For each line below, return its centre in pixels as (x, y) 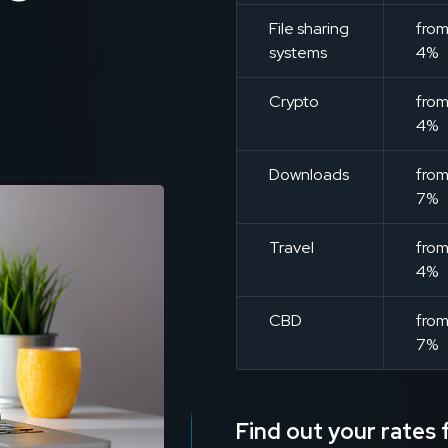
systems (298, 52)
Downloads (309, 174)
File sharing (309, 28)
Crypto (294, 101)
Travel (291, 247)
